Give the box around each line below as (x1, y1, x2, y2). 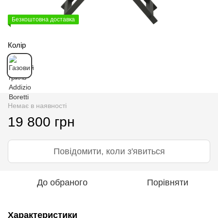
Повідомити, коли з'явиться (53, 146, 165, 156)
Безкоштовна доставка (12, 16, 75, 23)
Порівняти (146, 177, 188, 187)
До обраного (37, 177, 88, 187)
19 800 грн (8, 114, 74, 129)
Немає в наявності (8, 101, 67, 109)
